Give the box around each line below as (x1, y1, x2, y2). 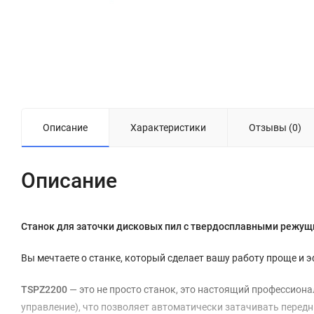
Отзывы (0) (249, 122, 301, 133)
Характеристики (130, 122, 206, 133)
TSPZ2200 (21, 284, 67, 295)
